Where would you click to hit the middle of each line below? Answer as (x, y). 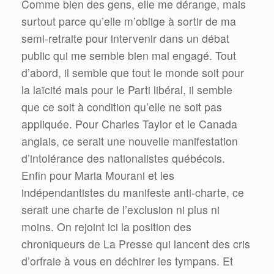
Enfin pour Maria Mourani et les (98, 176)
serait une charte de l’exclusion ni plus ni (120, 210)
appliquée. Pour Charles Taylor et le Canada (129, 124)
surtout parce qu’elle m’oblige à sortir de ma (129, 21)
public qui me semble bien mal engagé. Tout (129, 56)
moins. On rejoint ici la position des (106, 227)
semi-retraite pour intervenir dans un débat (125, 39)
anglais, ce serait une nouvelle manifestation (130, 141)
